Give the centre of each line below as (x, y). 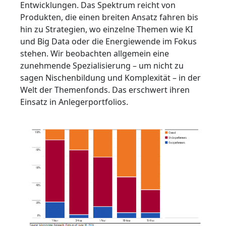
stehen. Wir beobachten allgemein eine (95, 53)
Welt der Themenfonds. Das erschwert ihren (105, 90)
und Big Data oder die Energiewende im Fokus (108, 41)
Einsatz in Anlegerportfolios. (74, 102)
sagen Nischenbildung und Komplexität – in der (110, 78)
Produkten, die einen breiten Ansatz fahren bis (109, 17)
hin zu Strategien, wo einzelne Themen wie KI (106, 29)
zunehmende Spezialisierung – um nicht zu (102, 66)
